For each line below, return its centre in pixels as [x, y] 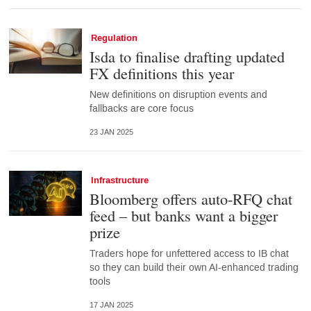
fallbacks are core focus [141, 109]
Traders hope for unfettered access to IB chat [189, 254]
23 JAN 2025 [111, 133]
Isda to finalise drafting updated [187, 57]
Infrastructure [119, 181]
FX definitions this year [161, 73]
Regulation [114, 39]
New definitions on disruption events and [178, 95]
